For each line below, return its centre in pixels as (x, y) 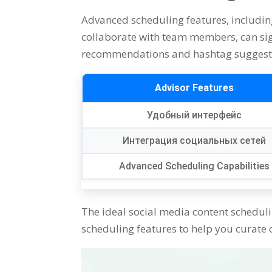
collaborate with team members (159, 36)
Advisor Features (194, 87)
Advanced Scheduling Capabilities (194, 166)
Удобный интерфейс (194, 115)
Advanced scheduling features (154, 19)
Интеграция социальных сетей (194, 140)
